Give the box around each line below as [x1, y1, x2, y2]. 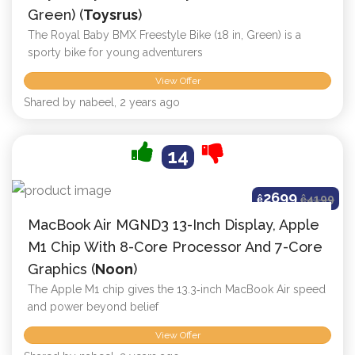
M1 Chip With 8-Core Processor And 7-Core [28, 238, 323, 255]
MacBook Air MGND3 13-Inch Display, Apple [28, 216, 319, 233]
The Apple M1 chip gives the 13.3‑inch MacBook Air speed [28, 282, 326, 296]
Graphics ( [28, 260, 95, 277]
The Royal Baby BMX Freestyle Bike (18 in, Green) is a [28, 28, 301, 41]
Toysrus [83, 6, 138, 23]
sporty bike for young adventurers [28, 45, 203, 59]
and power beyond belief [28, 300, 158, 313]
